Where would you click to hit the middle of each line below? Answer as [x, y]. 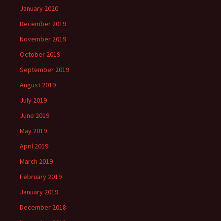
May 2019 [33, 131]
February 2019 [41, 177]
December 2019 [43, 24]
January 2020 [39, 8]
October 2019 [40, 54]
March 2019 [36, 161]
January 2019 [39, 192]
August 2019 [38, 85]
